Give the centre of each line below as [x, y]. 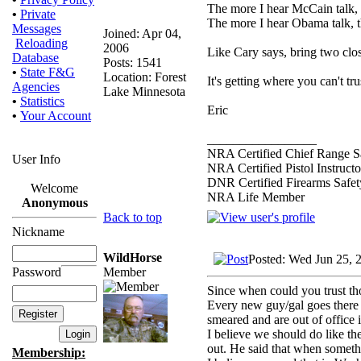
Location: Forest [145, 77]
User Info [36, 159]
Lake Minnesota [144, 91]
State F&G [48, 72]
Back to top [133, 217]
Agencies [36, 87]
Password [37, 272]
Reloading [41, 43]
